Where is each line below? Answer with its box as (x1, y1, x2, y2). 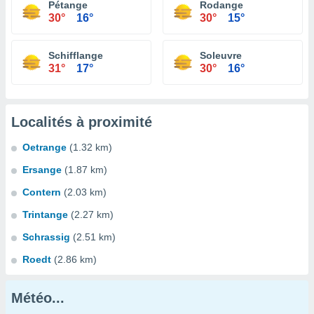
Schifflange (48, 50, 103, 61)
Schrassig (22, 231, 70, 243)
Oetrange (22, 142, 67, 153)
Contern (22, 186, 61, 198)
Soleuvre (200, 50, 242, 61)
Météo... (11, 290, 64, 306)
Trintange (22, 209, 68, 220)
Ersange (22, 164, 62, 175)
